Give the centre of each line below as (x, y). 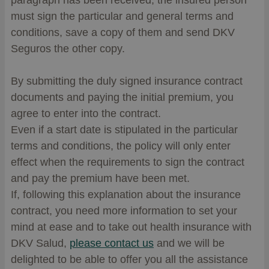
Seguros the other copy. (68, 49)
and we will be (189, 243)
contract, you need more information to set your (124, 211)
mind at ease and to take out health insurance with (131, 227)
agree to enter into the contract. (86, 113)
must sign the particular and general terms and (122, 16)
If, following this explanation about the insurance (126, 195)
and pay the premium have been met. (100, 178)
